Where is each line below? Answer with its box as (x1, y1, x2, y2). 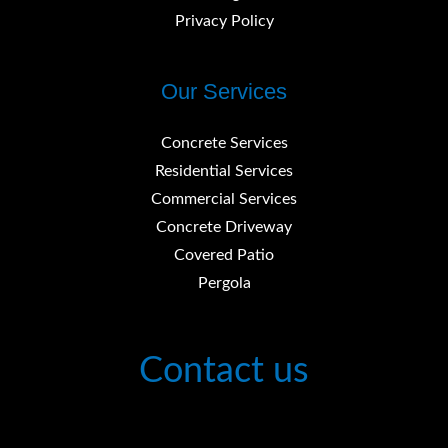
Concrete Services (160, 136, 288, 152)
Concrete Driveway (156, 220, 292, 236)
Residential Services (155, 164, 293, 180)
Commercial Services (151, 192, 297, 208)
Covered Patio (174, 248, 274, 264)
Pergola (197, 276, 251, 292)
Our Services (161, 79, 287, 105)
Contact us (139, 353, 309, 390)
